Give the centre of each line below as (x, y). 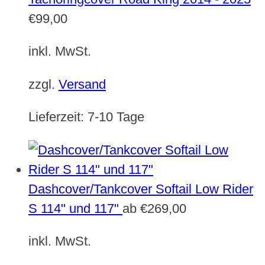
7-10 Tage (116, 117)
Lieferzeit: (58, 117)
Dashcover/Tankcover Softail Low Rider (141, 189)
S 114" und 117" (74, 208)
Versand (82, 84)
